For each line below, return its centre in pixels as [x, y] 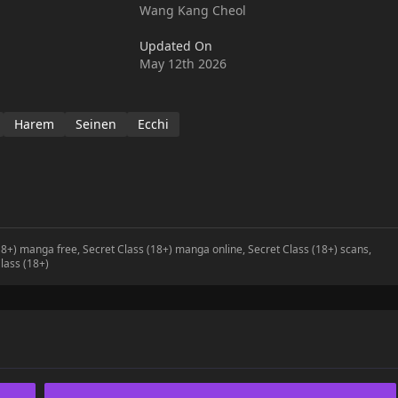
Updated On [176, 46]
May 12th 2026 [183, 64]
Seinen [96, 124]
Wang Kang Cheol [193, 10]
